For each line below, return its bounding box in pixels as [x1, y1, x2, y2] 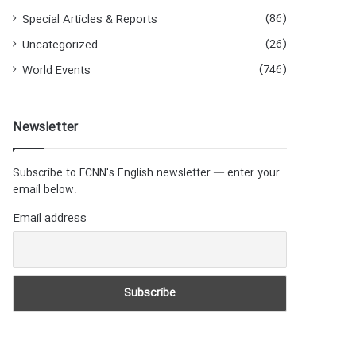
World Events [22, 62, 91, 80]
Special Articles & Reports [22, 11, 158, 29]
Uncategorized [22, 37, 99, 55]
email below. [13, 181, 78, 199]
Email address [13, 209, 87, 229]
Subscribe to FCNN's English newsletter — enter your [13, 164, 281, 183]
